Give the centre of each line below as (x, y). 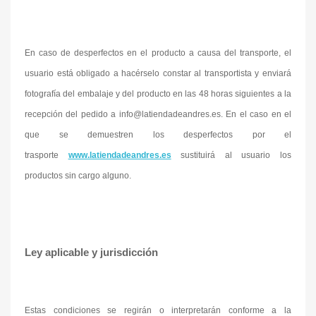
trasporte (47, 155)
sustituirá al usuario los (231, 155)
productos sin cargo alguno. (78, 176)
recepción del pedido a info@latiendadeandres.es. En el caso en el (158, 114)
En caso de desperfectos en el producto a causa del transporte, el (158, 53)
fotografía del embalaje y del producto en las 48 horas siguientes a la (158, 94)
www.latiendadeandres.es (120, 155)
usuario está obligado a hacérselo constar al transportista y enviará (158, 73)
